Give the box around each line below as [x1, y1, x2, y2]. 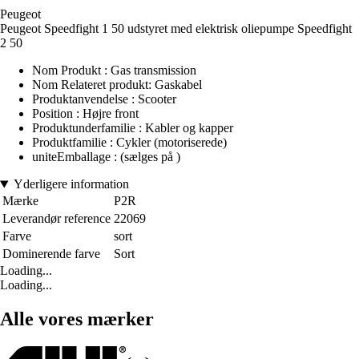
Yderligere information [13, 177, 129, 192]
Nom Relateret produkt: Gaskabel [32, 78, 202, 92]
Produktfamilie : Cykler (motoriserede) [32, 135, 227, 150]
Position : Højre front [32, 107, 139, 121]
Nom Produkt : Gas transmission [32, 63, 196, 78]
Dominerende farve [2, 247, 100, 261]
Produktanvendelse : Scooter [32, 92, 176, 107]
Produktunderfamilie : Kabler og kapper [32, 121, 233, 135]
